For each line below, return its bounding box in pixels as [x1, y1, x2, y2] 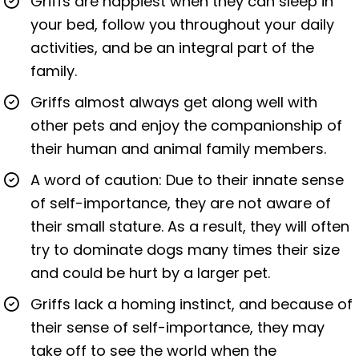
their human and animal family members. [30, 138, 326, 159]
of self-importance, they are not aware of [30, 192, 331, 213]
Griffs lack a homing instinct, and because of [30, 293, 353, 314]
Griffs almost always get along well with [30, 91, 317, 112]
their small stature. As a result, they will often [30, 216, 349, 236]
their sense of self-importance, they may [30, 317, 325, 337]
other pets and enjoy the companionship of [30, 115, 342, 135]
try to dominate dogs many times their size [30, 239, 340, 260]
